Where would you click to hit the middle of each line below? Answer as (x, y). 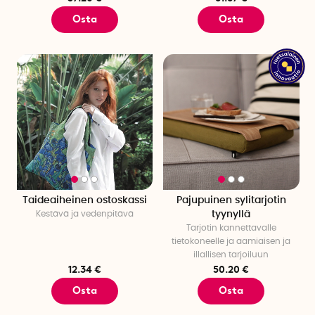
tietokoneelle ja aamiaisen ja (231, 242)
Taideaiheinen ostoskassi (84, 201)
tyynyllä (231, 215)
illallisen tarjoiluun (231, 255)
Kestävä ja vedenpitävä (84, 214)
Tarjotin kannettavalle (231, 228)
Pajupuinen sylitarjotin (231, 201)
